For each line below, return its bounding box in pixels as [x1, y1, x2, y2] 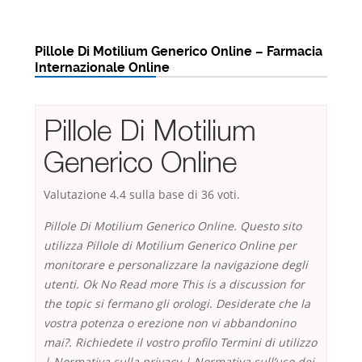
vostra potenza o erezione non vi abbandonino [44, 315, 296, 331]
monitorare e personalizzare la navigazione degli [44, 257, 308, 273]
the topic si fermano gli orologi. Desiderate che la [44, 296, 310, 312]
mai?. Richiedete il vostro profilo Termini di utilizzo [44, 335, 317, 351]
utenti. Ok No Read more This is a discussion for [44, 276, 305, 293]
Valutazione [44, 187, 110, 203]
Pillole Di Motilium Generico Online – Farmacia [35, 44, 322, 60]
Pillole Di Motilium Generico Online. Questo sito [44, 218, 301, 234]
